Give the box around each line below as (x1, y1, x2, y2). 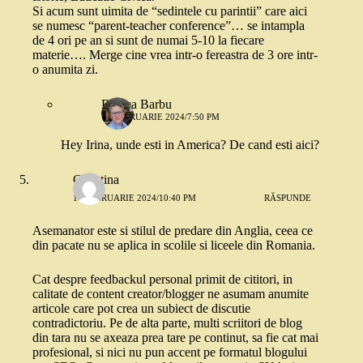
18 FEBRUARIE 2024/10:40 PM (73, 192, 196, 203)
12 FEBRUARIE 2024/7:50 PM (101, 112, 220, 122)
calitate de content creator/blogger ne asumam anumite (32, 287, 309, 301)
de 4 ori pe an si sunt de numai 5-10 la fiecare (32, 33, 264, 48)
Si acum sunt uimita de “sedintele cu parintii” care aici (32, 4, 307, 19)
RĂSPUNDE (264, 192, 312, 203)
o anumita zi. (32, 62, 98, 77)
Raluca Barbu (101, 97, 172, 112)
